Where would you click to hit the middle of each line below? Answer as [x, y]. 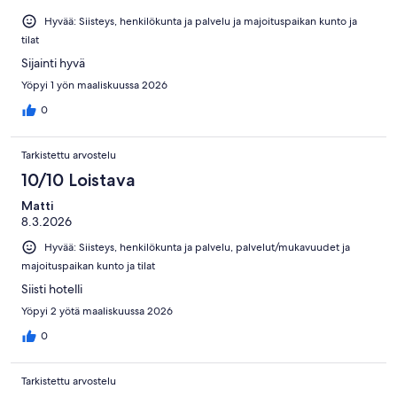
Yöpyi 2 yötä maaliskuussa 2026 [97, 311]
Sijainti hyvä [53, 63]
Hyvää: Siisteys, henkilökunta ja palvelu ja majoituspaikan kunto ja [201, 22]
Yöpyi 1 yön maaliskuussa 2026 [94, 86]
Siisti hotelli [52, 289]
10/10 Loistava [78, 180]
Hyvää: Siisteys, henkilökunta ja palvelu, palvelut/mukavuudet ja [197, 248]
